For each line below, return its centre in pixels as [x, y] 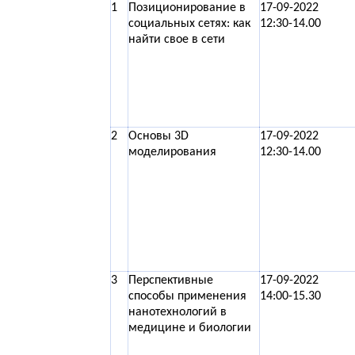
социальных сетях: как [189, 24]
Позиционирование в [187, 8]
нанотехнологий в [177, 312]
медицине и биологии [190, 328]
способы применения [187, 296]
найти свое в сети [177, 40]
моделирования [172, 152]
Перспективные [171, 281]
